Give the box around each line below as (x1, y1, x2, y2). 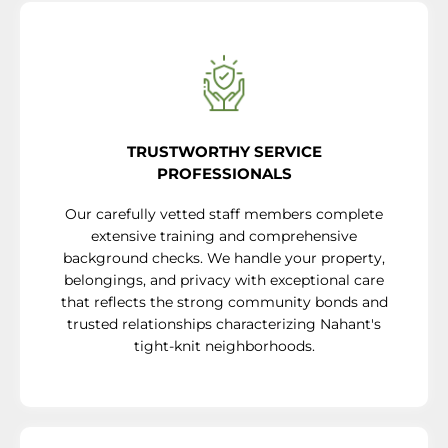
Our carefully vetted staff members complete (65, 204, 383, 223)
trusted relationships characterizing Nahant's (67, 314, 381, 333)
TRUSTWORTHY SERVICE (126, 141, 322, 161)
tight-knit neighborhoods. (133, 336, 315, 355)
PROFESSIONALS (156, 163, 292, 183)
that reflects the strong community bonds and (60, 292, 388, 311)
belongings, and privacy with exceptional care (64, 270, 384, 289)
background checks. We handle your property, (63, 248, 385, 267)
